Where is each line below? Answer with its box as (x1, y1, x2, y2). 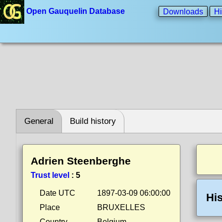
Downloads (163, 7, 203, 16)
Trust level (31, 171, 69, 179)
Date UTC (40, 189, 75, 197)
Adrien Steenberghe (31, 155, 131, 166)
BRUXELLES (97, 203, 145, 212)
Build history (70, 116, 116, 126)
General (24, 116, 54, 126)
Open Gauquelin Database (24, 7, 127, 16)
